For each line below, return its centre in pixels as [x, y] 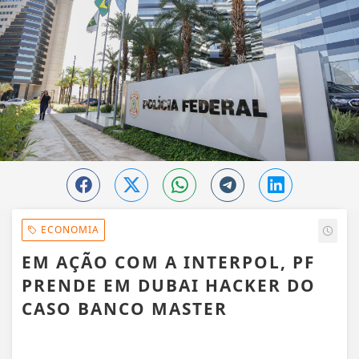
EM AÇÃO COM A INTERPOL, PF [168, 262]
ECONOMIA [69, 230]
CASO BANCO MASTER [125, 309]
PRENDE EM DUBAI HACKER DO [169, 286]
